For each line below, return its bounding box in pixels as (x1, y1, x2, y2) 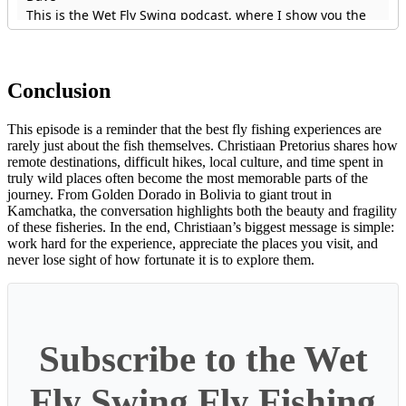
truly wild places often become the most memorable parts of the (7, 169, 368, 186)
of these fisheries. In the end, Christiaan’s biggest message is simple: (7, 218, 394, 235)
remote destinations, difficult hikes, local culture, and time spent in (7, 153, 383, 169)
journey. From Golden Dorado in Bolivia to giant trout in (7, 186, 332, 202)
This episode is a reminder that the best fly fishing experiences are (7, 121, 382, 137)
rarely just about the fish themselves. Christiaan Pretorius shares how (7, 137, 398, 153)
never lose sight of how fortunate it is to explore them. (7, 251, 314, 267)
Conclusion (7, 78, 111, 102)
